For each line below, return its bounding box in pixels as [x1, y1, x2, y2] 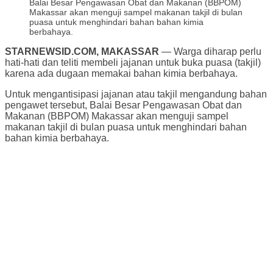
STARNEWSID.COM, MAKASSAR [5, 46, 159, 57]
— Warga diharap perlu [159, 46, 261, 57]
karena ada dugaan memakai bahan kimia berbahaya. [5, 68, 238, 79]
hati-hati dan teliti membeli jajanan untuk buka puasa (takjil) [5, 57, 261, 68]
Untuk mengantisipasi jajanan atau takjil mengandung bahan [5, 88, 267, 99]
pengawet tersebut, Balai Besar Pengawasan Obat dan [5, 99, 242, 110]
